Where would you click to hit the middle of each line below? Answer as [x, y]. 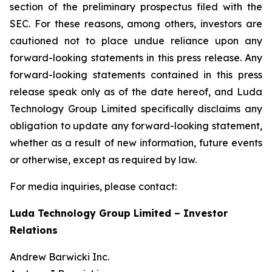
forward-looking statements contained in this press [136, 75]
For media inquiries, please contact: [93, 186]
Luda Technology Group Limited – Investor [119, 213]
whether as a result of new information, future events [136, 143]
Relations [34, 230]
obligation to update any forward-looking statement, [136, 126]
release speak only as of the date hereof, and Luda [136, 92]
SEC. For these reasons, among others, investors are [136, 24]
